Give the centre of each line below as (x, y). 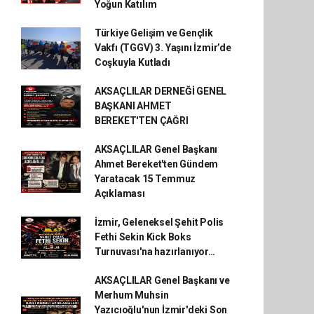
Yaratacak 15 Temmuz (145, 179)
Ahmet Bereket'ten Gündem (156, 164)
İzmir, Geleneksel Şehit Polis (159, 222)
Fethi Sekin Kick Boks (143, 237)
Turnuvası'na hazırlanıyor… (155, 252)
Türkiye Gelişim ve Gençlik (153, 33)
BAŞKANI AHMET (133, 106)
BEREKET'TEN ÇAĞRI (141, 121)
